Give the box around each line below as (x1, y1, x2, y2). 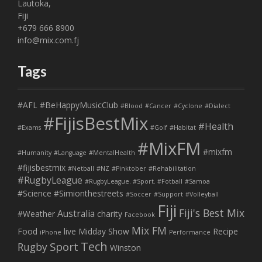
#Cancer (145, 101, 171, 110)
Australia (57, 206, 95, 220)
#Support (154, 189, 183, 198)
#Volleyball (185, 189, 219, 198)
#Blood (120, 101, 143, 110)
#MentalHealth (89, 148, 135, 157)
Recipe (213, 225, 238, 237)
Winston (110, 242, 141, 253)
